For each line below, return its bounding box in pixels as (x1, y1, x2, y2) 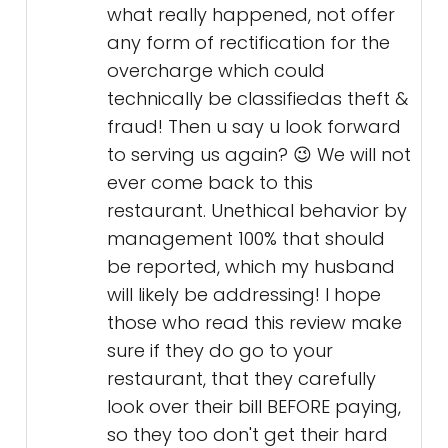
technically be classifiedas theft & (107, 86, 408, 112)
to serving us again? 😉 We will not (107, 142, 411, 168)
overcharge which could (107, 58, 325, 84)
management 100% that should (107, 226, 385, 252)
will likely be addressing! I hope (107, 282, 381, 308)
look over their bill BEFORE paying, (107, 394, 401, 420)
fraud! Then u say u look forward (107, 114, 401, 140)
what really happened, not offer (107, 2, 395, 28)
